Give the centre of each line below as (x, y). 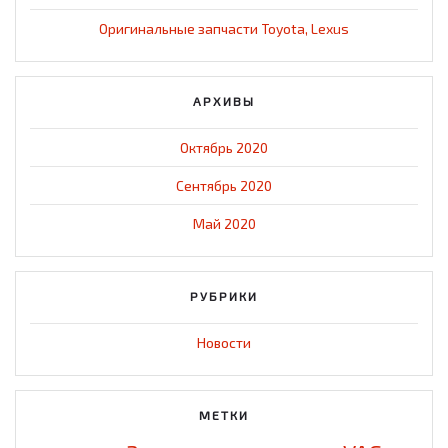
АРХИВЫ (224, 100)
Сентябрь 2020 (224, 185)
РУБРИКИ (224, 295)
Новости (224, 342)
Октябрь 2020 (224, 147)
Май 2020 (224, 223)
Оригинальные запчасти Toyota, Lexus (224, 28)
